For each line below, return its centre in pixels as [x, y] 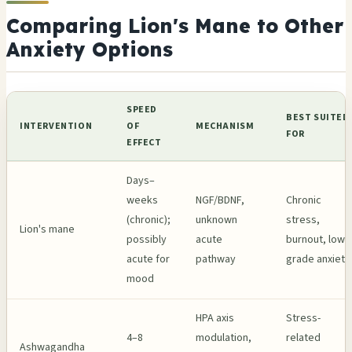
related [303, 337]
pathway [216, 259]
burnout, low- [317, 239]
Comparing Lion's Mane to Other [175, 26]
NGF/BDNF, [220, 200]
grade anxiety [318, 259]
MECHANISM [225, 126]
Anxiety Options [90, 49]
